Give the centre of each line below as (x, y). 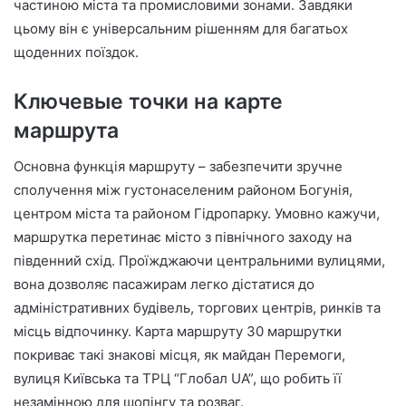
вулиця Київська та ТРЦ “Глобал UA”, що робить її (178, 379)
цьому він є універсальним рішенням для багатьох (181, 28)
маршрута (66, 130)
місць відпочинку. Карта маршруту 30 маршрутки (178, 332)
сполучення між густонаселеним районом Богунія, (183, 190)
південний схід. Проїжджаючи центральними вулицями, (199, 261)
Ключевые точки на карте (148, 101)
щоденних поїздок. (76, 52)
